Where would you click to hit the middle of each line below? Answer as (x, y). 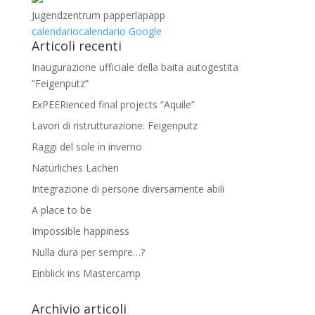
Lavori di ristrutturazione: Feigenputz (114, 126)
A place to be (61, 210)
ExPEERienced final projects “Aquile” (113, 104)
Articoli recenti (76, 46)
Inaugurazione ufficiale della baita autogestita (135, 67)
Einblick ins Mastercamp (86, 273)
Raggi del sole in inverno (86, 147)
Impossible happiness (80, 231)
